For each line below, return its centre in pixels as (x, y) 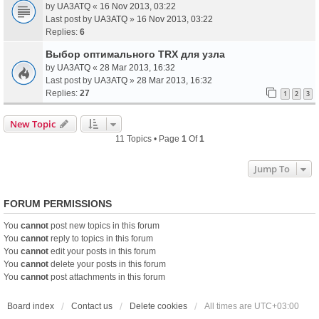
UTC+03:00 (277, 306)
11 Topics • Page (148, 138)
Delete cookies (158, 306)
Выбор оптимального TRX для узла (135, 54)
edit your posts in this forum (102, 251)
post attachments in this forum (107, 277)
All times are (229, 306)
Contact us (92, 306)
